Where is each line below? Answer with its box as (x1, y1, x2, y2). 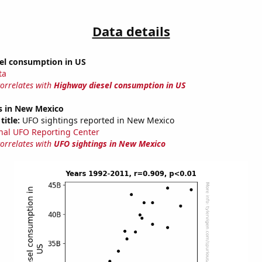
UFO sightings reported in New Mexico (19, 115, 174, 126)
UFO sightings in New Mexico (53, 138, 166, 150)
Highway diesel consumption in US (53, 80, 185, 91)
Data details (92, 22, 170, 40)
